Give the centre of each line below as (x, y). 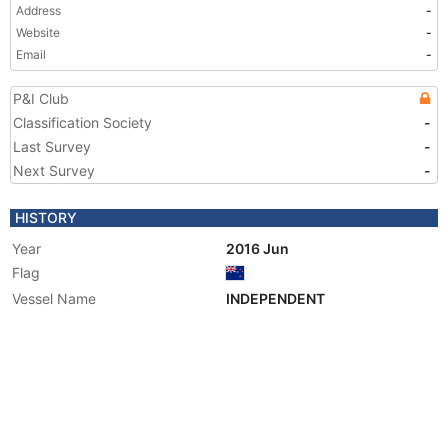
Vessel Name (54, 298)
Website (38, 32)
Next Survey (54, 170)
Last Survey (52, 146)
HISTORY (46, 217)
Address (38, 10)
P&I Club (41, 98)
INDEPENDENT (277, 298)
